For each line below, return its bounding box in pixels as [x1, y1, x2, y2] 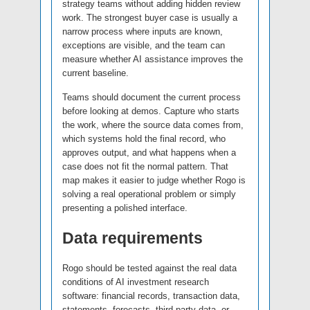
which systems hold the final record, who [62, 134, 226, 145]
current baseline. [62, 68, 129, 79]
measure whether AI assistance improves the [62, 54, 243, 65]
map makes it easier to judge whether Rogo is [62, 175, 246, 186]
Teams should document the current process [62, 92, 241, 103]
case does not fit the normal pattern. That [62, 161, 228, 172]
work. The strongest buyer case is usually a [62, 12, 237, 24]
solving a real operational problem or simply [62, 189, 236, 200]
